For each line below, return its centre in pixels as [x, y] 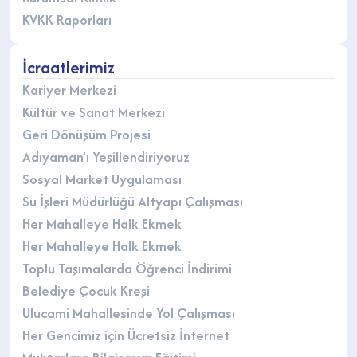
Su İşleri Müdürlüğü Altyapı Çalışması [133, 201]
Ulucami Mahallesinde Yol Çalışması [129, 312]
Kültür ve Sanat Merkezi [94, 112]
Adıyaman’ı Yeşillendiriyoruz [106, 156]
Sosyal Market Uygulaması [102, 178]
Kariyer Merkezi [69, 89]
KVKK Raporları [67, 19]
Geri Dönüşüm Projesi [86, 134]
